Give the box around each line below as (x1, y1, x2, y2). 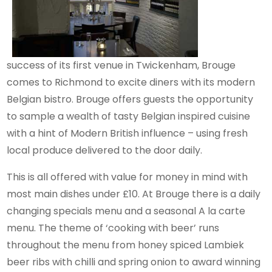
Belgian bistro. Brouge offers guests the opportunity (7, 92, 254, 106)
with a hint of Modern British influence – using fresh (7, 126, 248, 140)
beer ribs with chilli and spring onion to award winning (7, 254, 261, 269)
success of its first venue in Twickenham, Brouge (7, 58, 236, 72)
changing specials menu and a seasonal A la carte (7, 203, 246, 218)
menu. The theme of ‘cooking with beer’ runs (7, 220, 220, 235)
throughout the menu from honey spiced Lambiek (7, 237, 245, 252)
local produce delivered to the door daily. (7, 143, 203, 157)
